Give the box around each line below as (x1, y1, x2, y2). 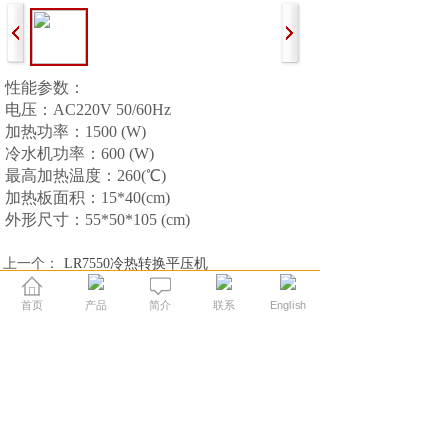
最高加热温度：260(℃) (4, 167, 166, 184)
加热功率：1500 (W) (4, 123, 146, 140)
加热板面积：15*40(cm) (4, 189, 170, 206)
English (269, 298, 307, 312)
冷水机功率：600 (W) (4, 145, 154, 162)
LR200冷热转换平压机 (63, 281, 201, 296)
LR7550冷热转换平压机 (63, 256, 208, 271)
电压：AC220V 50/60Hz (4, 101, 171, 118)
